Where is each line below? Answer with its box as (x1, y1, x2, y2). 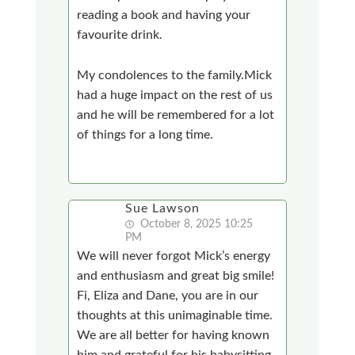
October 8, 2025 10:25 (137, 218, 254, 230)
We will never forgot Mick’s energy (77, 249, 271, 262)
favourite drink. (77, 28, 163, 41)
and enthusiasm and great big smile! (77, 269, 275, 282)
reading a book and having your (77, 8, 251, 21)
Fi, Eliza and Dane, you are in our (77, 288, 259, 302)
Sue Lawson (125, 201, 200, 215)
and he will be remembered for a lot (77, 108, 275, 121)
